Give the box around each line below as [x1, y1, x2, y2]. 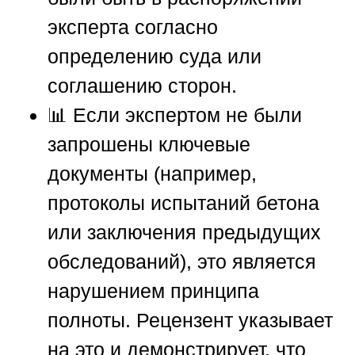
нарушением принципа [48, 279, 259, 302]
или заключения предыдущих [48, 220, 321, 243]
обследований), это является [48, 250, 316, 273]
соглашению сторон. [48, 74, 237, 97]
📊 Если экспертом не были [48, 103, 302, 126]
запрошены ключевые [48, 132, 250, 155]
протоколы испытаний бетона [48, 191, 319, 214]
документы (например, [48, 162, 257, 185]
